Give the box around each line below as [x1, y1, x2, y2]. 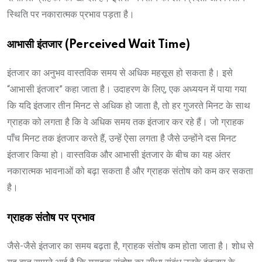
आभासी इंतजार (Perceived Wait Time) [7, 39, 190, 51]
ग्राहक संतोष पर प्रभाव [7, 212, 95, 224]
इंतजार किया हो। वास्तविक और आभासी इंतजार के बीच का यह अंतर [7, 149, 230, 160]
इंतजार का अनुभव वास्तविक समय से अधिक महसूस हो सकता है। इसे [7, 67, 233, 78]
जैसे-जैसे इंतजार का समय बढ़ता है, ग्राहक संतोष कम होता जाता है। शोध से [7, 240, 254, 251]
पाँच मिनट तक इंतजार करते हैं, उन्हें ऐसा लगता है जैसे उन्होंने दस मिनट [7, 132, 236, 144]
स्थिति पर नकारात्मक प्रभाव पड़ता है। [7, 8, 135, 20]
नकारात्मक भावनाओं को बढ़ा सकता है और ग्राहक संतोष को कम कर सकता [7, 165, 253, 177]
